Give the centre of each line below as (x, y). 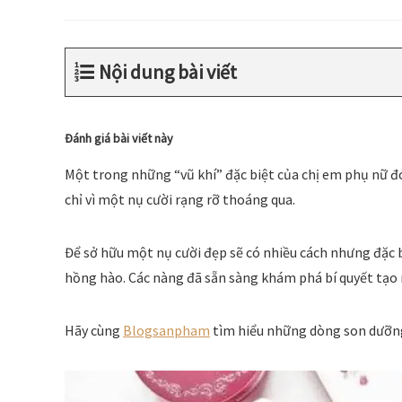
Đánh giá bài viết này (119, 139)
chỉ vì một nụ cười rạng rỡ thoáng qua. (180, 199)
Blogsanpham (166, 330)
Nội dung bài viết (168, 71)
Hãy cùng (94, 330)
